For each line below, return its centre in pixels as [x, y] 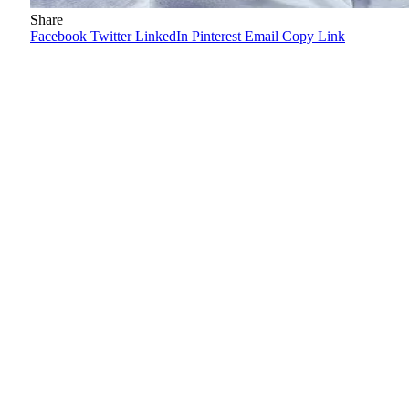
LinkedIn [162, 36]
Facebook [58, 36]
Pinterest [216, 36]
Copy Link [314, 36]
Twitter [111, 36]
